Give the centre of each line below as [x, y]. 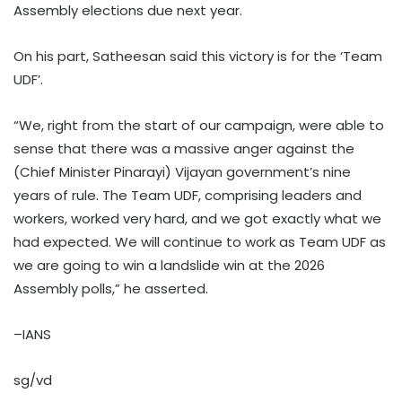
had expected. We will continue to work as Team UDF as [200, 242]
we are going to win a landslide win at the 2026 [169, 266]
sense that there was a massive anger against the [184, 149]
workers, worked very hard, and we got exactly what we [197, 219]
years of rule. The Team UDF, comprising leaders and [188, 196]
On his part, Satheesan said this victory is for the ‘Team [198, 57]
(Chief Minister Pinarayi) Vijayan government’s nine [182, 172]
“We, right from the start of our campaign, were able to [199, 126]
